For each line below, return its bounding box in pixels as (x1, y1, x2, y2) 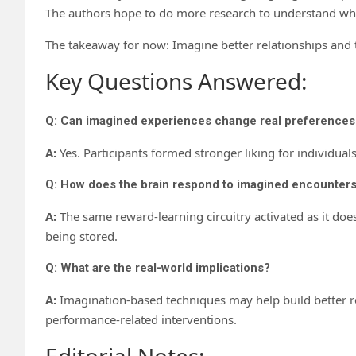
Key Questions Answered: (45, 65, 308, 96)
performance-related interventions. (45, 311, 237, 327)
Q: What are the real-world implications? (45, 260, 270, 275)
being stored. (45, 227, 118, 244)
